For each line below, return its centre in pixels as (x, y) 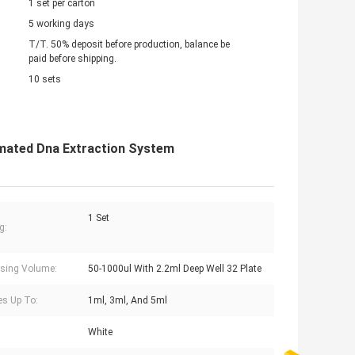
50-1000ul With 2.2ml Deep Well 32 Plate (175, 269)
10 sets (45, 80)
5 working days (61, 24)
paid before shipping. (73, 59)
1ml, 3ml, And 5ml (128, 301)
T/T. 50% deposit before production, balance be (129, 45)
